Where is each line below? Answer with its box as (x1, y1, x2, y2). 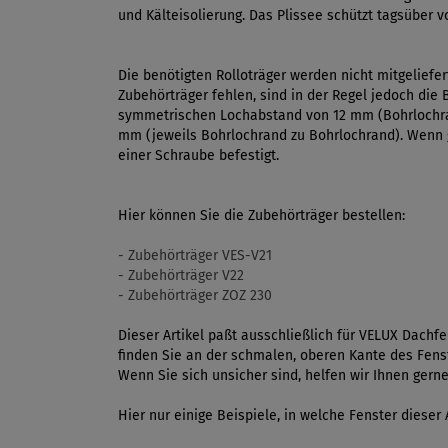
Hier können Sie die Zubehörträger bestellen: (118, 207, 405, 225)
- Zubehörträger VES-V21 (118, 247, 272, 265)
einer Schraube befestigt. (118, 147, 279, 165)
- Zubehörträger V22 (118, 267, 244, 285)
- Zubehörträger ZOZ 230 (118, 287, 272, 305)
